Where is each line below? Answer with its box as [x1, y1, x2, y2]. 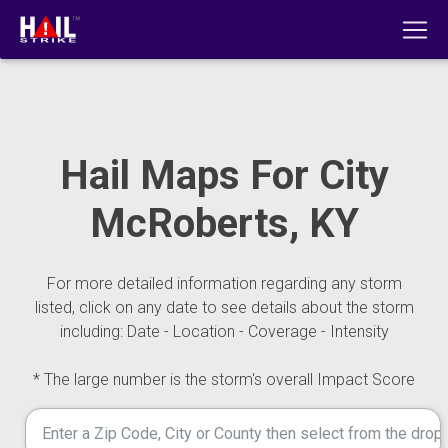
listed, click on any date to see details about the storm [34, 298, 414, 317]
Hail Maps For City [59, 152, 389, 199]
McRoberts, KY [89, 200, 359, 247]
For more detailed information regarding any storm [46, 274, 402, 293]
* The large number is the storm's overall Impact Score [33, 370, 415, 389]
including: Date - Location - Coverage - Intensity [59, 322, 389, 341]
